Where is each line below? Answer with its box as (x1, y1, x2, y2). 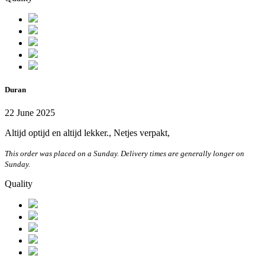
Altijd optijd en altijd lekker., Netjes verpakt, (5, 128, 170, 138)
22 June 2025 (5, 108, 55, 118)
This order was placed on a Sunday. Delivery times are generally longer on (5, 149, 244, 159)
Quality (5, 179, 33, 189)
